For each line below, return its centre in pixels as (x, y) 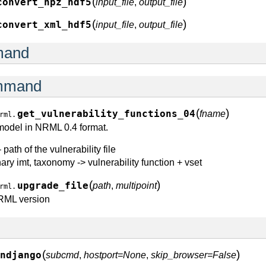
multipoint (136, 186)
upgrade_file (53, 186)
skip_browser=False (194, 255)
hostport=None (115, 255)
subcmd (62, 255)
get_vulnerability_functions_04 (106, 114)
